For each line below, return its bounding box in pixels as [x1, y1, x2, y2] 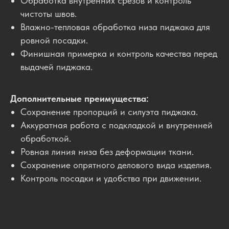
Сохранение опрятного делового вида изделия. [20, 159, 212, 171]
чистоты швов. [20, 8, 77, 19]
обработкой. [20, 133, 71, 144]
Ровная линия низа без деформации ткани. [20, 146, 194, 157]
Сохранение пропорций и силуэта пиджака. [20, 106, 198, 118]
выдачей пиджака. [20, 61, 93, 73]
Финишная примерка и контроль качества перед [20, 48, 217, 59]
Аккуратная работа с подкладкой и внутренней [20, 120, 213, 131]
